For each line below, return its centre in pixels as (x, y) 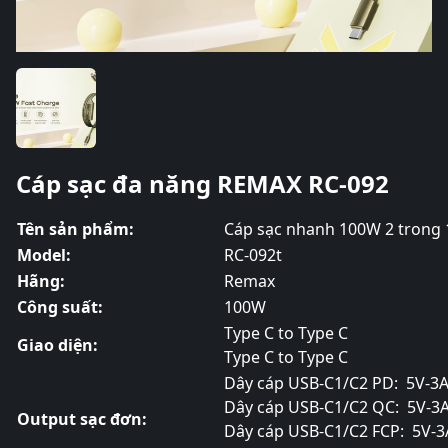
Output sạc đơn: (82, 419)
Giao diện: (57, 345)
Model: (44, 255)
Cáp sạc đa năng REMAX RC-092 (202, 183)
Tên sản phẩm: (75, 229)
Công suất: (60, 307)
